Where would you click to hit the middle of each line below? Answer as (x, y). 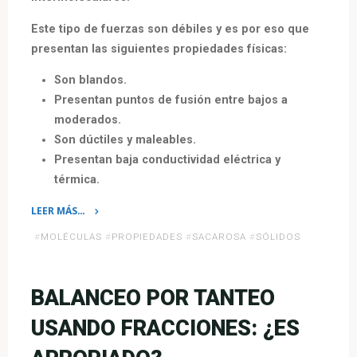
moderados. (88, 120)
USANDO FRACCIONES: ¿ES (166, 328)
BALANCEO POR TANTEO (153, 298)
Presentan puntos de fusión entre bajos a (171, 100)
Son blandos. (91, 80)
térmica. (77, 179)
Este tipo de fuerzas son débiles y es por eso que (171, 29)
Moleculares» (61, 248)
